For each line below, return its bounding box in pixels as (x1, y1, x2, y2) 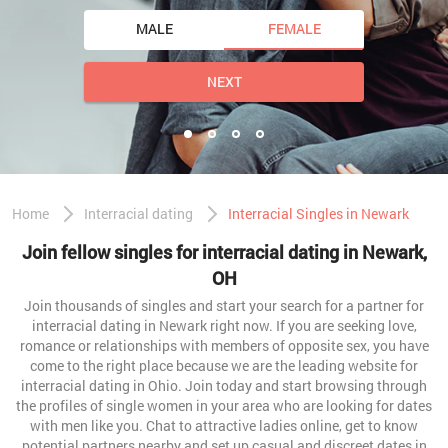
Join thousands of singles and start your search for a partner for (24, 296, 424, 315)
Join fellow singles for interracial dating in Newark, (21, 240, 427, 264)
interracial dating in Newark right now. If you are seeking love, (31, 316, 417, 335)
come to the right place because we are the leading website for (30, 356, 418, 375)
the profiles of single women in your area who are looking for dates (16, 396, 432, 415)
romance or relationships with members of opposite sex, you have (19, 336, 429, 355)
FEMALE (267, 19, 321, 38)
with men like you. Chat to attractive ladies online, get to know (30, 416, 418, 435)
